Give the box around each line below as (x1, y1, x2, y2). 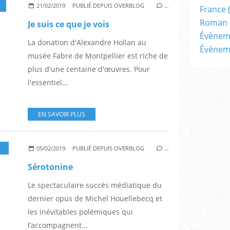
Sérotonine (28, 161, 73, 173)
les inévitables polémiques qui (28, 207, 133, 217)
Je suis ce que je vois (28, 18, 109, 30)
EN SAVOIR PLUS (38, 110, 85, 119)
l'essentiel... (28, 78, 68, 88)
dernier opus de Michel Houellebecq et (28, 194, 162, 204)
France (200, 3, 226, 15)
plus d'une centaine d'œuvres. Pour (28, 64, 150, 74)
